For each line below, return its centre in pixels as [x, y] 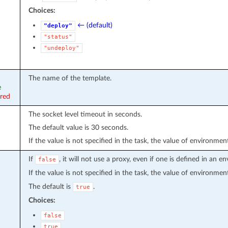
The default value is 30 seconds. [78, 127]
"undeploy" [61, 48]
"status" [58, 37]
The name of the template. [70, 78]
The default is [50, 186]
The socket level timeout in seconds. [85, 114]
